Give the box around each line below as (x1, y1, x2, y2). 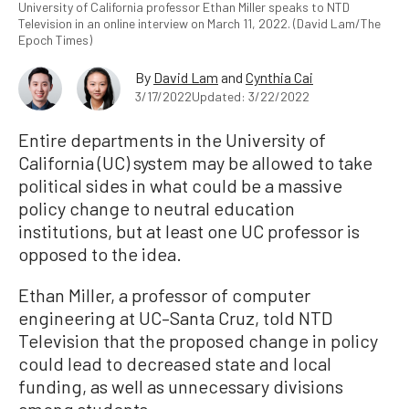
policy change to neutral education (18, 196, 295, 219)
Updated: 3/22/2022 (192, 88, 309, 104)
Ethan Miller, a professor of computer (18, 283, 310, 306)
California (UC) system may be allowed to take (18, 151, 372, 173)
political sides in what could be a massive (18, 173, 342, 196)
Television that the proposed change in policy (18, 329, 378, 351)
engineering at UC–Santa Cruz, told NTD (18, 306, 332, 329)
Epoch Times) (18, 31, 92, 47)
